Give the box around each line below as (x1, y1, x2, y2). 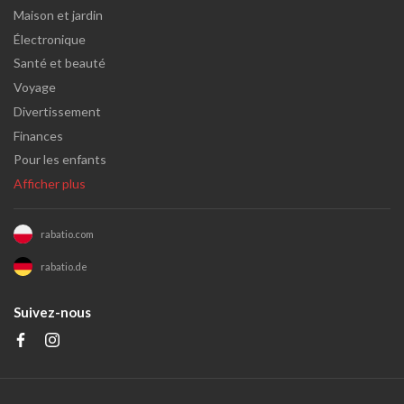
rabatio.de (40, 261, 87, 273)
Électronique (14, 31, 86, 47)
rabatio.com (40, 228, 94, 241)
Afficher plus (14, 176, 86, 192)
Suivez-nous (14, 304, 91, 321)
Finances (14, 127, 63, 143)
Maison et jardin (14, 6, 103, 23)
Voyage (14, 79, 56, 96)
